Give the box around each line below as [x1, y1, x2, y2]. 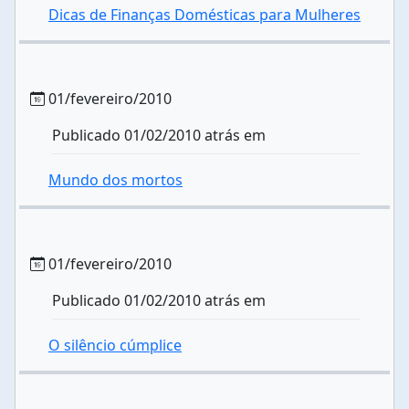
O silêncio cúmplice [48, 335, 182, 355]
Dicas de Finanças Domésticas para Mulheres [48, 5, 361, 25]
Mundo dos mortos [48, 170, 183, 190]
